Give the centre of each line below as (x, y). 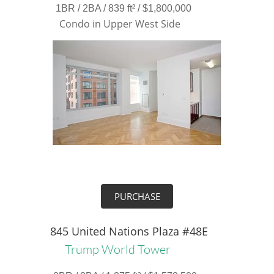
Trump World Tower (117, 249)
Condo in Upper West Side (120, 24)
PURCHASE (137, 196)
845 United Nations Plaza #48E (129, 231)
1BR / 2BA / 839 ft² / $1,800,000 (123, 8)
